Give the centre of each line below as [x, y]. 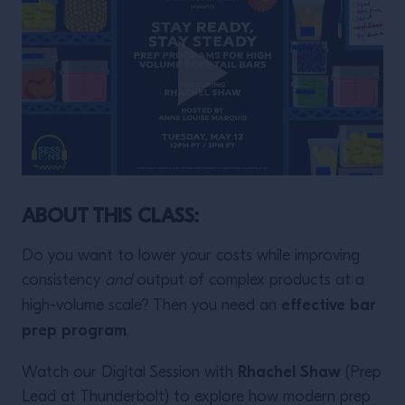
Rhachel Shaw [292, 372]
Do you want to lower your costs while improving [191, 256]
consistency [63, 281]
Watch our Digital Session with [130, 373]
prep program [74, 330]
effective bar [329, 305]
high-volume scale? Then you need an [151, 306]
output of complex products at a [248, 281]
